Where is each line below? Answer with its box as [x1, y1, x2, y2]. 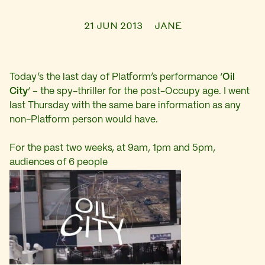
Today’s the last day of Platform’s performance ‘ [9, 73, 222, 82]
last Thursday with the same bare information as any [9, 101, 241, 110]
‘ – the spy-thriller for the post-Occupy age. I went [28, 87, 250, 96]
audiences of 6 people [9, 158, 108, 167]
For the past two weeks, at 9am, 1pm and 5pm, [9, 144, 215, 153]
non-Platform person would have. [9, 115, 158, 124]
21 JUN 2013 [83, 19, 143, 31]
